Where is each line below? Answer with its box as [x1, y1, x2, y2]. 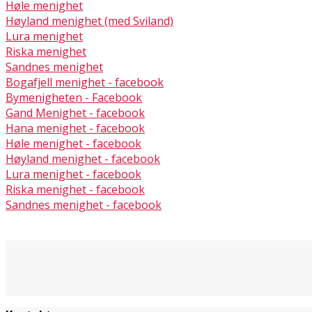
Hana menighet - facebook [6, 120, 145, 136]
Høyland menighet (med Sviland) [6, 13, 173, 29]
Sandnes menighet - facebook [6, 196, 162, 212]
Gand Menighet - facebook [6, 104, 145, 120]
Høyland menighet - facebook [6, 150, 160, 166]
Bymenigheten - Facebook [6, 89, 142, 105]
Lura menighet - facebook [6, 166, 141, 182]
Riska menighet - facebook [6, 181, 145, 197]
